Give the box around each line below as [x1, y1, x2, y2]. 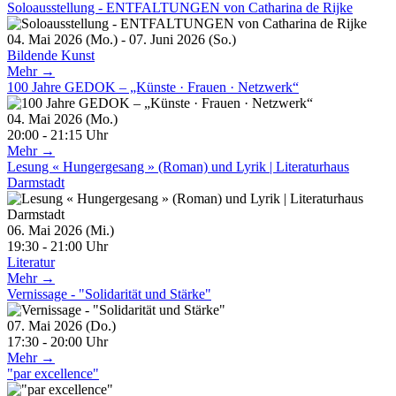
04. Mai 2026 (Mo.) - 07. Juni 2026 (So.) [7, 31, 250, 47]
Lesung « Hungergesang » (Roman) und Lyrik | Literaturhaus [7, 158, 349, 174]
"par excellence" [7, 365, 99, 381]
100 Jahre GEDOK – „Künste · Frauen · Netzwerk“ [7, 79, 299, 95]
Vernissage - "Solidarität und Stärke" [7, 286, 211, 301]
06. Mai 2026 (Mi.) [7, 222, 128, 238]
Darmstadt [7, 174, 65, 190]
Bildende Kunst [7, 47, 95, 63]
